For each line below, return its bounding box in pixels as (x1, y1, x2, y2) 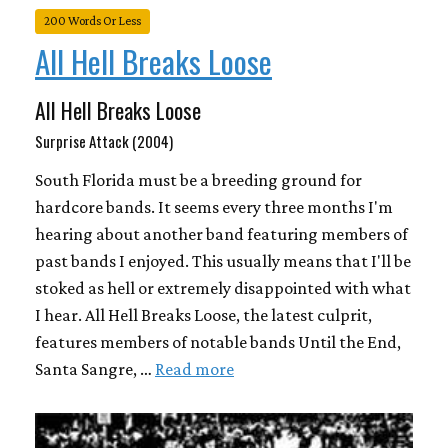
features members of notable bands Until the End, (35, 332, 401, 353)
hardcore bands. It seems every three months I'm (35, 197, 393, 218)
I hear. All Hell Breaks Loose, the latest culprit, (35, 305, 372, 326)
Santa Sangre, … (35, 359, 155, 380)
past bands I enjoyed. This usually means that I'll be (35, 251, 411, 272)
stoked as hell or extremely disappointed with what (35, 278, 411, 299)
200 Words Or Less (44, 14, 141, 29)
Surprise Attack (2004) (35, 130, 173, 153)
